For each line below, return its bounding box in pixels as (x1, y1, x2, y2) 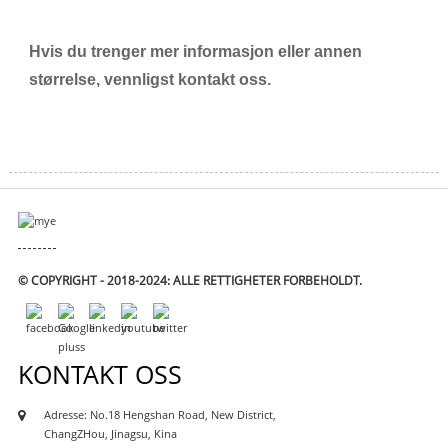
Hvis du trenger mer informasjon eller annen (28, 43, 362, 61)
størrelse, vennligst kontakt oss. (28, 71, 271, 89)
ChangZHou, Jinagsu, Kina (43, 426, 177, 441)
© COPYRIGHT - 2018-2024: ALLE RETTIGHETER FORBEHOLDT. (17, 272, 362, 290)
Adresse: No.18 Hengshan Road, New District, (43, 407, 276, 422)
